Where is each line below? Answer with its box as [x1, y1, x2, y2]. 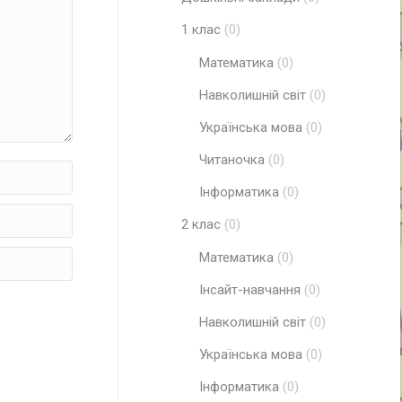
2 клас [181, 216, 221, 232]
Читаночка [199, 152, 265, 168]
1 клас [181, 22, 221, 38]
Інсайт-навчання [199, 282, 301, 298]
